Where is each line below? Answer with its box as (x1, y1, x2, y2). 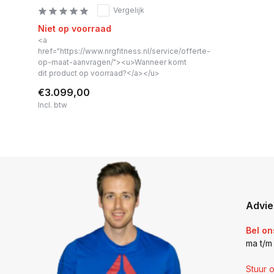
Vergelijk (113, 5, 144, 15)
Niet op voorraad (38, 23, 111, 34)
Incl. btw (38, 100, 67, 109)
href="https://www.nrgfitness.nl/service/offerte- (38, 46, 210, 56)
